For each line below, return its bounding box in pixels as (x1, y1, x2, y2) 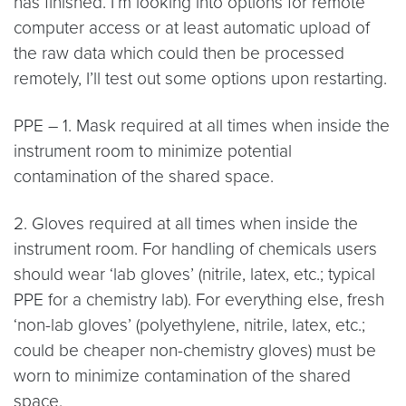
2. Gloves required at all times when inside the (14, 213, 358, 234)
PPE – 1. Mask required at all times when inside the (14, 115, 390, 136)
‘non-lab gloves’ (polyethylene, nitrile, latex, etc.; (14, 314, 365, 335)
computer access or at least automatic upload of (14, 17, 370, 38)
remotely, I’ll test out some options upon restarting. (14, 68, 387, 89)
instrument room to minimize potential (14, 140, 292, 161)
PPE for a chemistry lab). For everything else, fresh (14, 289, 384, 310)
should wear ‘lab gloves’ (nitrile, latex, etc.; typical (14, 264, 375, 285)
